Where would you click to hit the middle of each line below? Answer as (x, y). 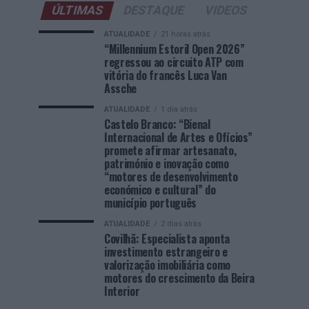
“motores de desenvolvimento (171, 177)
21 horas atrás (186, 34)
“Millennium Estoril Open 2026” (175, 49)
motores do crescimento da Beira (180, 278)
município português (150, 203)
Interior (122, 291)
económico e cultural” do (160, 190)
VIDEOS (226, 10)
